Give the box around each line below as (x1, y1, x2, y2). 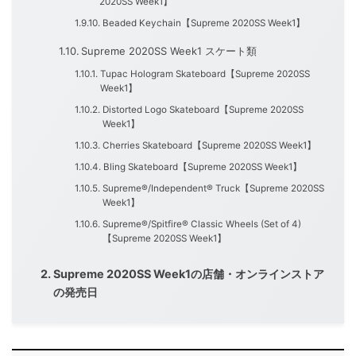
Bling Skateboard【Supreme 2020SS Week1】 (103, 161, 302, 173)
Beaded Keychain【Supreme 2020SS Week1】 (102, 17, 305, 29)
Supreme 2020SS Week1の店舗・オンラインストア (52, 267, 324, 281)
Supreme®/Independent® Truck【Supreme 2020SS (102, 183, 324, 195)
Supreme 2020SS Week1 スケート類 (81, 44, 257, 58)
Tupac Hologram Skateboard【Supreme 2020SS (99, 68, 310, 80)
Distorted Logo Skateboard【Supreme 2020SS (102, 104, 304, 116)
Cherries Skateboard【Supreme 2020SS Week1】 (102, 140, 316, 152)
